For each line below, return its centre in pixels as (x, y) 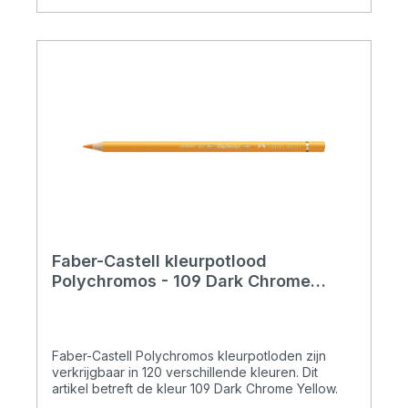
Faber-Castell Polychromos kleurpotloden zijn (189, 356)
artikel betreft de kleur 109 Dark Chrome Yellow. (195, 389)
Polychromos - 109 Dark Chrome (181, 281)
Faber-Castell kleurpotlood (159, 261)
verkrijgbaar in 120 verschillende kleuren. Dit (185, 372)
